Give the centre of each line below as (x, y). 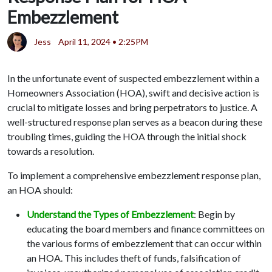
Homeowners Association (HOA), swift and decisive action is (133, 92)
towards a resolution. (51, 151)
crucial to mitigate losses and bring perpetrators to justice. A (132, 107)
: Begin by (214, 214)
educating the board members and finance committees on (146, 228)
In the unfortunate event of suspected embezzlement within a (133, 78)
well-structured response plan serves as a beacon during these (135, 121)
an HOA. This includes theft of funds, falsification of (134, 257)
